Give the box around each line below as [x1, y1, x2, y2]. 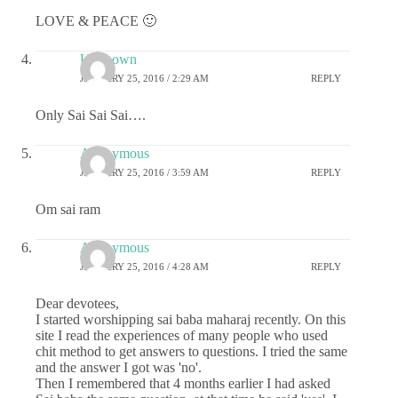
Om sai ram [36, 201, 100, 217]
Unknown [80, 51, 137, 67]
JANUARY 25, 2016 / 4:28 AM [80, 261, 209, 273]
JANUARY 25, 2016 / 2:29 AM [80, 73, 209, 84]
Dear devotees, [36, 295, 119, 311]
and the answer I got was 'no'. [36, 359, 202, 375]
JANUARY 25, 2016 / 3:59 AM [80, 167, 209, 179]
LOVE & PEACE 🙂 [36, 12, 156, 28]
